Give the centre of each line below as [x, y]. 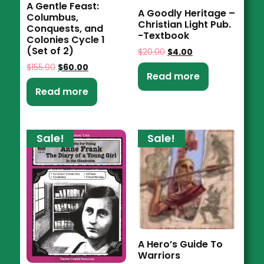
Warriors [159, 256]
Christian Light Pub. [184, 25]
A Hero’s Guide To [180, 245]
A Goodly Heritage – [186, 14]
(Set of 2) [50, 51]
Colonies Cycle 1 [66, 40]
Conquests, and [65, 29]
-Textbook [163, 36]
